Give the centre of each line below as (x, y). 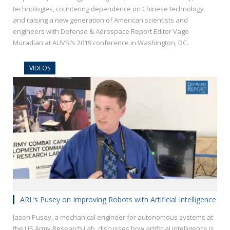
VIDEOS (40, 68)
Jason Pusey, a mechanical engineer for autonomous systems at (113, 217)
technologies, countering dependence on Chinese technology (108, 9)
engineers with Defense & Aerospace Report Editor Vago (101, 32)
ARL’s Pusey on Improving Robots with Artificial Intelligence (118, 200)
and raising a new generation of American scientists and (100, 20)
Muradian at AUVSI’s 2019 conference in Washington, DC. (101, 43)
